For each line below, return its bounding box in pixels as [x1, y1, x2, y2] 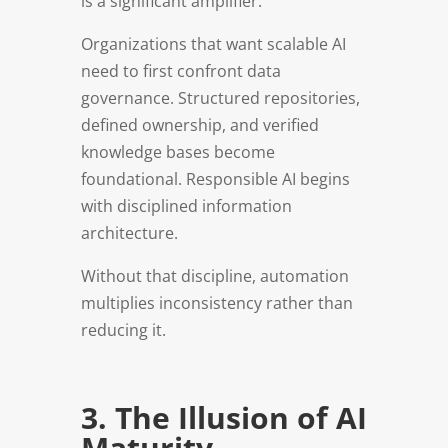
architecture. [80, 221, 178, 244]
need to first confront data [80, 59, 281, 82]
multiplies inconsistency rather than [80, 291, 353, 314]
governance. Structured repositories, [80, 86, 360, 109]
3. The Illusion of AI [80, 396, 367, 438]
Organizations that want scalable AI [80, 32, 346, 55]
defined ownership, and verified [80, 113, 319, 136]
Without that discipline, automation [80, 264, 349, 287]
